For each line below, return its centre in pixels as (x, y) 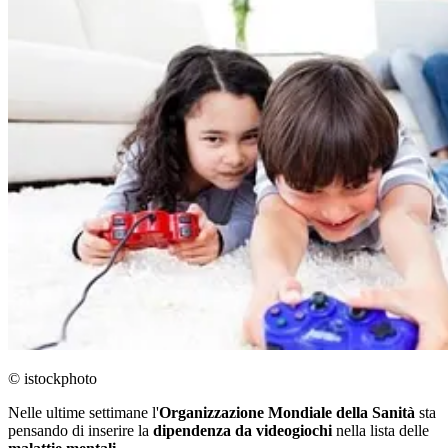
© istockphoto (52, 378)
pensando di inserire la (80, 430)
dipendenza (192, 430)
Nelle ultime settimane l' (83, 412)
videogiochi (294, 430)
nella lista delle (380, 430)
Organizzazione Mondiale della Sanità (287, 412)
